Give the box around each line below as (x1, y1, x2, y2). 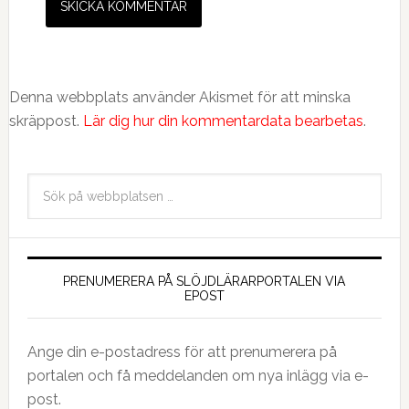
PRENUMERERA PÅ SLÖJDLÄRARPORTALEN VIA (63, 274, 346, 289)
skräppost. (8, 112, 83, 131)
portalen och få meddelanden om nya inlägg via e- (26, 367, 369, 385)
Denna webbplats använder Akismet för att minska (8, 89, 351, 107)
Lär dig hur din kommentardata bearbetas (82, 112, 363, 131)
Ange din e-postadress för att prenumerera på (26, 343, 337, 362)
